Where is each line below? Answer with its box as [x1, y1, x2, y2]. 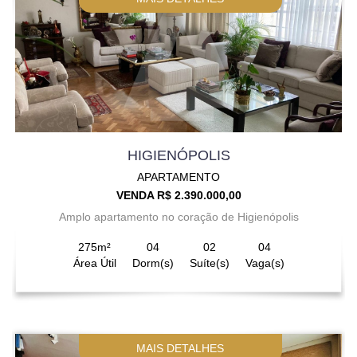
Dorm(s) [131, 256, 174, 269]
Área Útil [73, 256, 116, 269]
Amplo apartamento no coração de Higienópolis [58, 210, 299, 223]
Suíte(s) [189, 256, 229, 269]
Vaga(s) [245, 256, 284, 269]
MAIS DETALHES [136, 341, 225, 355]
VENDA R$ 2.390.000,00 [116, 188, 241, 202]
